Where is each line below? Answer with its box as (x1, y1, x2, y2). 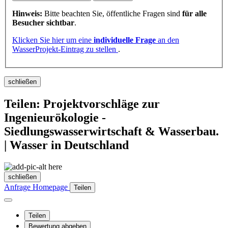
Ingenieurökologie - (4, 110, 106, 124)
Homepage (33, 182, 70, 191)
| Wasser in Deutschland (4, 138, 129, 152)
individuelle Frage (94, 35, 156, 44)
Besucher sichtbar (12, 18, 74, 27)
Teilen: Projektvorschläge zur (4, 97, 160, 110)
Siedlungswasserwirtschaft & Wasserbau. (4, 124, 219, 138)
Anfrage (4, 182, 33, 191)
